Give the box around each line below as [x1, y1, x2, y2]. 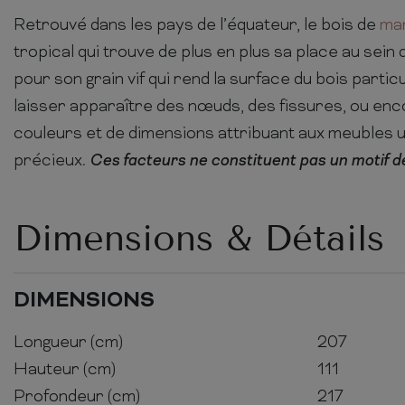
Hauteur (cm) [14, 359, 116, 381]
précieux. [14, 150, 89, 172]
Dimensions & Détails [14, 216, 384, 259]
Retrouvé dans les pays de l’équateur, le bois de [14, 14, 380, 36]
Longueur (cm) [14, 332, 123, 353]
